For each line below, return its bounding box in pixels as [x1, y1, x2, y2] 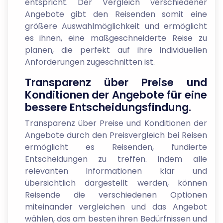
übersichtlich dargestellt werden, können [24, 177, 207, 189]
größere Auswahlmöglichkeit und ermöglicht [24, 20, 207, 32]
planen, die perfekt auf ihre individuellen [24, 44, 207, 56]
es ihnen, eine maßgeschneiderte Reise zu [24, 32, 207, 44]
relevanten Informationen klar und [24, 165, 207, 177]
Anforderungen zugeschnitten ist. [24, 56, 155, 68]
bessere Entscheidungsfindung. [24, 100, 191, 114]
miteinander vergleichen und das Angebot [24, 201, 207, 213]
